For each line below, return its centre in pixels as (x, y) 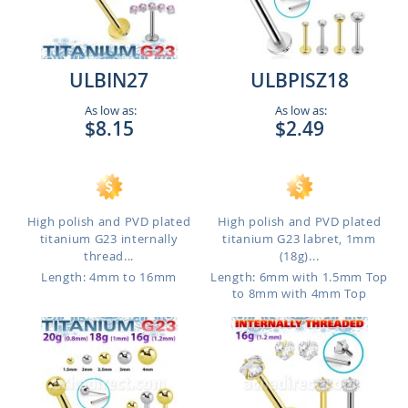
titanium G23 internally (109, 239)
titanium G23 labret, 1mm (299, 239)
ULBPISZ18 (299, 80)
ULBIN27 (109, 80)
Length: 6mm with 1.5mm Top (299, 277)
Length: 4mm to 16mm (109, 277)
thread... (109, 256)
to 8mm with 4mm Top (299, 293)
